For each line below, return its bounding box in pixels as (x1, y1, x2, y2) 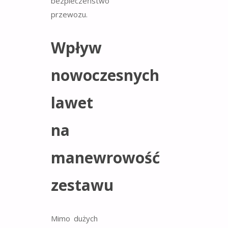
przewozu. (51, 9, 88, 20)
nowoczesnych (51, 65, 159, 86)
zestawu (51, 175, 113, 196)
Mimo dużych (51, 213, 98, 224)
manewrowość (51, 147, 160, 168)
